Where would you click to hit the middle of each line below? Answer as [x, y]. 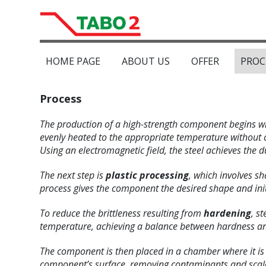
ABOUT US [146, 61]
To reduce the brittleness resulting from [122, 213]
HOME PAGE [73, 61]
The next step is [73, 175]
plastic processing [148, 175]
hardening [228, 213]
